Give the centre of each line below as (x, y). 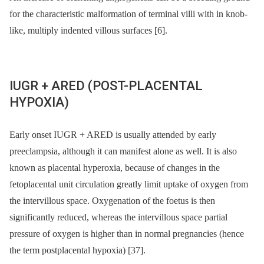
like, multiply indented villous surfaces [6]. (88, 30)
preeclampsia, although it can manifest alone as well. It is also (123, 151)
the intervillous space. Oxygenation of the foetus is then (112, 200)
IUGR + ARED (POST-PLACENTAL (106, 85)
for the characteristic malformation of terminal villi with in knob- (128, 14)
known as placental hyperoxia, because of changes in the (115, 167)
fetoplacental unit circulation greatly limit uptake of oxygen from (129, 184)
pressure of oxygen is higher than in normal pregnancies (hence (127, 233)
